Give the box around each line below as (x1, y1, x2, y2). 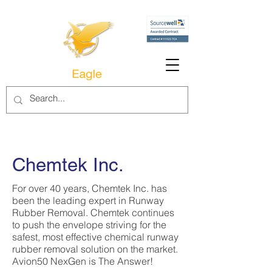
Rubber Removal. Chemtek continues (12, 206, 174, 219)
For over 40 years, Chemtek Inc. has (12, 182, 167, 194)
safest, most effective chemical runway (12, 231, 178, 243)
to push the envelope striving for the (12, 219, 166, 231)
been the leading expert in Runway (12, 194, 164, 206)
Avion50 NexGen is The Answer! (12, 255, 153, 267)
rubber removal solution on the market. (12, 243, 178, 255)
